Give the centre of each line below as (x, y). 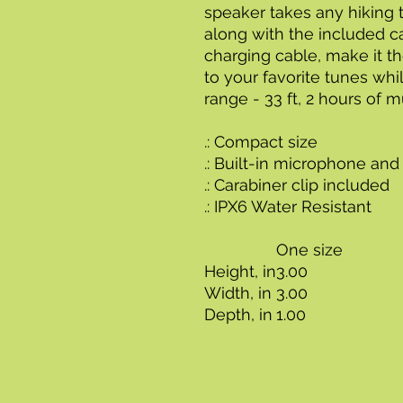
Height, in (240, 271)
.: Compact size (261, 141)
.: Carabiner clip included (297, 184)
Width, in (238, 292)
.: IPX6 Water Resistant (288, 206)
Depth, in (238, 314)
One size (309, 249)
